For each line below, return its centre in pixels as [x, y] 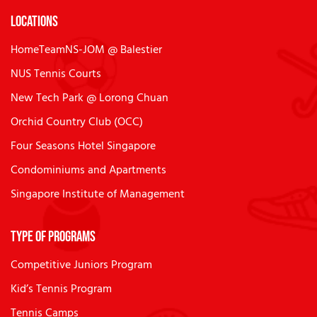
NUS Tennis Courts [56, 75]
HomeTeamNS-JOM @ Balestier [86, 51]
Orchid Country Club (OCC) [77, 123]
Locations [34, 22]
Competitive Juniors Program [81, 266]
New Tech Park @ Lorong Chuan [90, 99]
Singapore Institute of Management [98, 195]
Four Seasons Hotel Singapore [83, 147]
